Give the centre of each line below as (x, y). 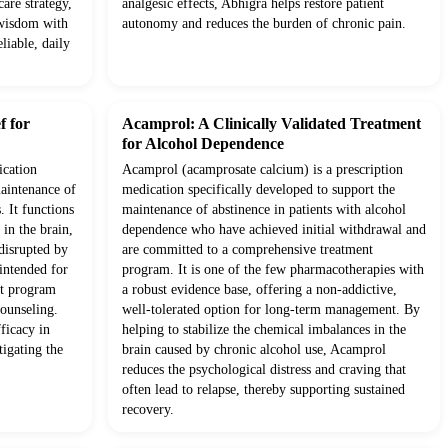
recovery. (148, 410)
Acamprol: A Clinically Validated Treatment (271, 124)
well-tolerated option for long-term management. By (271, 310)
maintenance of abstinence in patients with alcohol (264, 210)
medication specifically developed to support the (258, 190)
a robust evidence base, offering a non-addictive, (259, 290)
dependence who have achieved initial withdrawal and (274, 230)
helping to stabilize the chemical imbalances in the (264, 330)
